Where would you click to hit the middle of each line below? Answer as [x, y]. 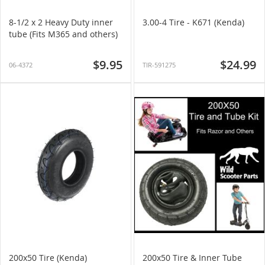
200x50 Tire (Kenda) [48, 258]
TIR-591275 [159, 65]
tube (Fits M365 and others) [63, 34]
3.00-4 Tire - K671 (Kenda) [193, 22]
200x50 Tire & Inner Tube [192, 258]
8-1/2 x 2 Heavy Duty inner [61, 22]
